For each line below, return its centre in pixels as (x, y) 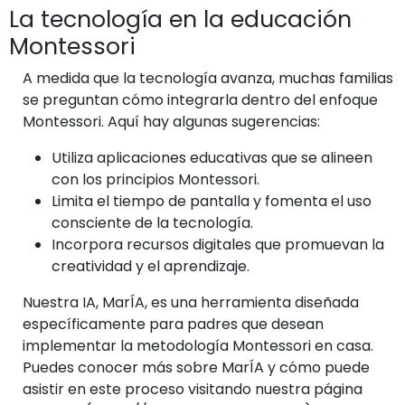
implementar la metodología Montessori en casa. (198, 346)
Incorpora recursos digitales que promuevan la (218, 245)
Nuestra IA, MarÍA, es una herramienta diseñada (191, 302)
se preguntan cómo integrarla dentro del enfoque (200, 100)
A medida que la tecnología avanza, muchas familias (208, 78)
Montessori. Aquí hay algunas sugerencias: (171, 122)
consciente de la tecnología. (152, 223)
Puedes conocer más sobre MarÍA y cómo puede (196, 367)
